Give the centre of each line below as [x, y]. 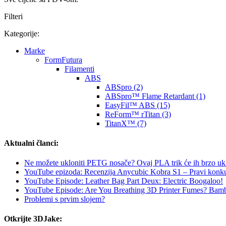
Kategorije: [22, 33]
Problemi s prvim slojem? [65, 199]
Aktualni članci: [31, 143]
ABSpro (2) [124, 87]
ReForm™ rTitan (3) [138, 114]
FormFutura [63, 60]
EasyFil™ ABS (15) [137, 105]
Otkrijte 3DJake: [33, 219]
